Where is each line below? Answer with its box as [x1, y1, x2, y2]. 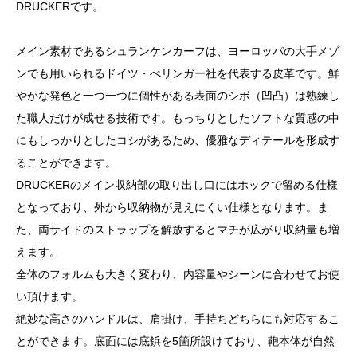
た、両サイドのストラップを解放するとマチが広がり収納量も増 [16, 223, 339, 237]
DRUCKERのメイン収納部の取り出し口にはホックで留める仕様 [16, 178, 338, 192]
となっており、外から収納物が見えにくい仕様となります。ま [16, 201, 328, 214]
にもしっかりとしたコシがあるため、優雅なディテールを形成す [16, 134, 339, 147]
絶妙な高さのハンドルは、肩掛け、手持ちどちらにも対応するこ [16, 312, 339, 326]
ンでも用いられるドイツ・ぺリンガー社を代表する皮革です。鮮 [16, 67, 339, 80]
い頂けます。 [16, 290, 83, 304]
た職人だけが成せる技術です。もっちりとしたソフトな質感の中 [16, 112, 339, 125]
